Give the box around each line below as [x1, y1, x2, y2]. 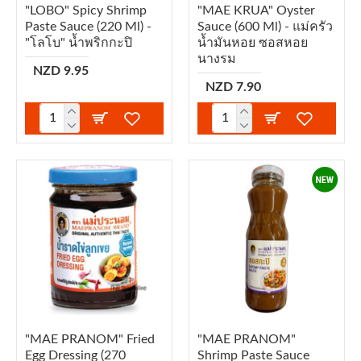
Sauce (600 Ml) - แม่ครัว [197, 19, 333, 33]
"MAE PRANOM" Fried [25, 332, 155, 346]
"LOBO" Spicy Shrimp [25, 3, 147, 17]
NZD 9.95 [33, 64, 89, 77]
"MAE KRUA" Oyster [197, 3, 315, 17]
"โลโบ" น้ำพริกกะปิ [25, 35, 132, 49]
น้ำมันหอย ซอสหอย [197, 35, 308, 49]
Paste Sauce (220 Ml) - [25, 19, 151, 33]
